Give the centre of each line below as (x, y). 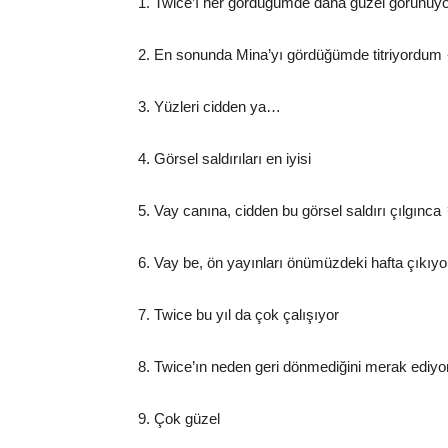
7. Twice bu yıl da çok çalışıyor (238, 314)
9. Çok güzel (179, 418)
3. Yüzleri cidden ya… (209, 106)
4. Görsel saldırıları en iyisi (224, 158)
